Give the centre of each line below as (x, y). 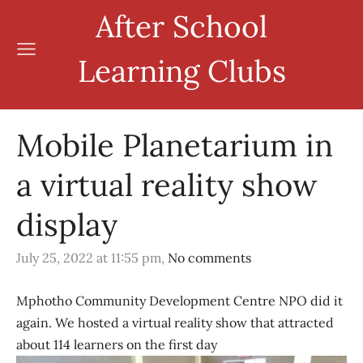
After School (181, 26)
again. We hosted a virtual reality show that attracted (175, 322)
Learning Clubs (181, 71)
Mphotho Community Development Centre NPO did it (179, 300)
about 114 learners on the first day (117, 344)
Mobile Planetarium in (175, 145)
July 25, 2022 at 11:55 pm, (90, 258)
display (67, 224)
